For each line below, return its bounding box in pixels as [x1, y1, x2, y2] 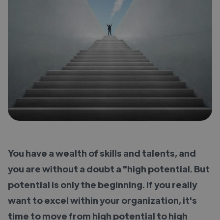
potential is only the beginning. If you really [8, 178, 197, 190]
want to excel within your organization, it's [8, 194, 197, 206]
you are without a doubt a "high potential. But [8, 163, 210, 174]
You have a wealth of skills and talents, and [8, 147, 196, 159]
